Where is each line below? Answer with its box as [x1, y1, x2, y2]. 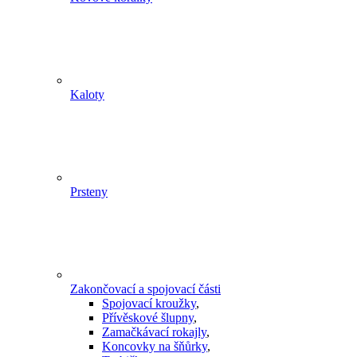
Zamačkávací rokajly [102, 325, 206, 339]
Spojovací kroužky [102, 296, 196, 311]
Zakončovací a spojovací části [70, 282, 221, 296]
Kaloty [70, 88, 104, 102]
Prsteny [70, 185, 108, 199]
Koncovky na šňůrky [102, 339, 207, 354]
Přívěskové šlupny [102, 311, 194, 325]
